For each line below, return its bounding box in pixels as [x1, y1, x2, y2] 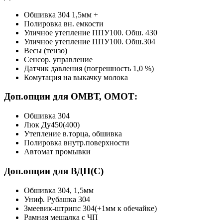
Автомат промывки [24, 147, 91, 156]
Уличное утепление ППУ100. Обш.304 [24, 37, 155, 46]
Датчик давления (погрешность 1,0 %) [24, 64, 154, 73]
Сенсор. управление [24, 55, 93, 64]
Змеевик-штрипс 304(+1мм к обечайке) [24, 204, 157, 213]
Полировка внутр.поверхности [24, 138, 129, 147]
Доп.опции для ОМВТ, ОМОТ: [4, 91, 137, 102]
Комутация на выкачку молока [24, 73, 128, 82]
